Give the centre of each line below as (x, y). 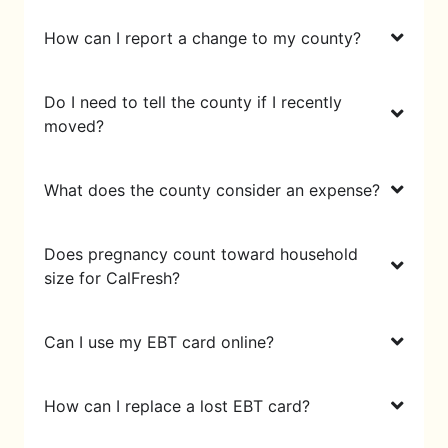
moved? (74, 125)
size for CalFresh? (112, 277)
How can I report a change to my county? (202, 37)
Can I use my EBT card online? (159, 341)
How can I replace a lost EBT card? (177, 405)
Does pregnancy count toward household (201, 253)
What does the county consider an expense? (212, 189)
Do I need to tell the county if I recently (193, 101)
